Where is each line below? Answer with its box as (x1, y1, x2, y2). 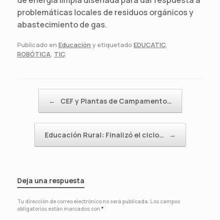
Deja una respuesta (17, 176, 84, 186)
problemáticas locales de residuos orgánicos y (17, 6, 193, 18)
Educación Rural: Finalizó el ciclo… (44, 130, 165, 140)
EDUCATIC (134, 40, 165, 50)
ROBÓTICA (17, 50, 51, 59)
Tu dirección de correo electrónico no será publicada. (17, 198, 149, 205)
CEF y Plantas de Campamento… (58, 96, 172, 106)
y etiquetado (91, 40, 134, 50)
